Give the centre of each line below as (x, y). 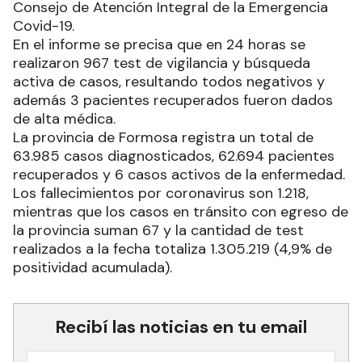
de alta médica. (64, 119)
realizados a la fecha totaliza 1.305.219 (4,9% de (173, 249)
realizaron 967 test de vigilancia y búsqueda (162, 63)
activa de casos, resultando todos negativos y (169, 82)
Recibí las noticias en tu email (181, 327)
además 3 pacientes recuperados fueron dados (173, 101)
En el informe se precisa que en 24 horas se (159, 45)
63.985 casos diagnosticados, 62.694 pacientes (174, 156)
